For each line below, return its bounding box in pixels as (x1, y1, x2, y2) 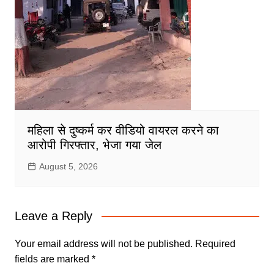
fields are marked (14, 253, 92, 264)
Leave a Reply (14, 209, 92, 223)
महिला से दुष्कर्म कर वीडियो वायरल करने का (27, 123, 219, 137)
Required (194, 238, 235, 249)
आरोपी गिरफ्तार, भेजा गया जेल (27, 138, 161, 152)
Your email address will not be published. (14, 238, 193, 249)
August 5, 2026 (39, 161, 98, 171)
